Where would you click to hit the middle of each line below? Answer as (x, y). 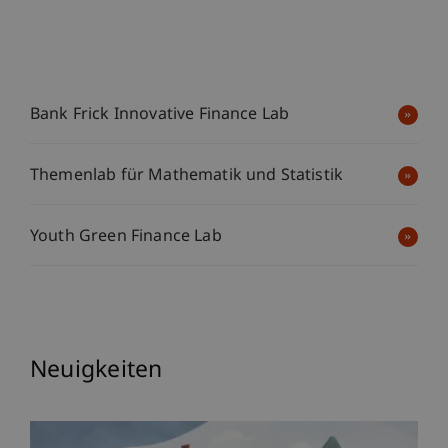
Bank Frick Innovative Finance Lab (160, 115)
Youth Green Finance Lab (126, 237)
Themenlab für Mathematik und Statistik (187, 176)
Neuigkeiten (96, 370)
